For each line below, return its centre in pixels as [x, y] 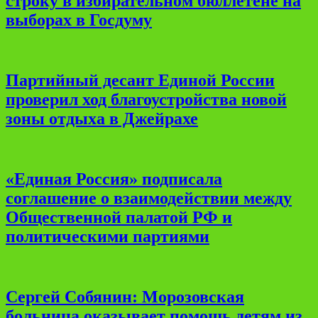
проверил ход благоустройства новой [146, 99]
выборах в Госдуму [79, 20]
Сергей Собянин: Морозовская [125, 296]
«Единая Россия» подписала [114, 179]
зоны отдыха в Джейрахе [102, 118]
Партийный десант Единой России [140, 80]
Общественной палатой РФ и [119, 217]
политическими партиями [108, 236]
